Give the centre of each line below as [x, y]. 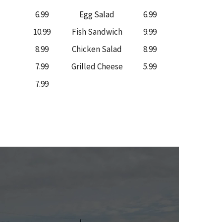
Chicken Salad [97, 49]
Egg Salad [97, 15]
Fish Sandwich [97, 32]
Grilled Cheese [97, 67]
